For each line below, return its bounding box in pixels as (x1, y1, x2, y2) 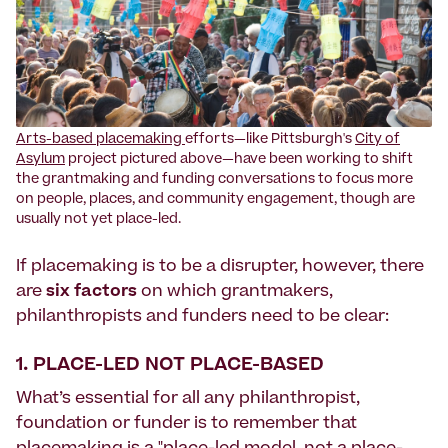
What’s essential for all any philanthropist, (16, 391, 360, 408)
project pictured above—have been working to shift (65, 154, 413, 168)
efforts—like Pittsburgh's (185, 134, 355, 148)
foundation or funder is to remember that (16, 416, 357, 433)
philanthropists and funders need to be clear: (16, 309, 389, 326)
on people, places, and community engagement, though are (16, 194, 415, 208)
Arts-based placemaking (16, 134, 185, 148)
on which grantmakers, (137, 284, 333, 301)
